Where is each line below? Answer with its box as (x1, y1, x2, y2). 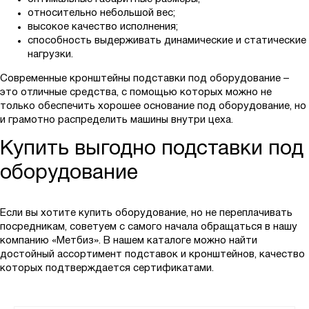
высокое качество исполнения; (28, 22, 178, 32)
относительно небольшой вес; (28, 8, 175, 19)
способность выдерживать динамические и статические (28, 36, 306, 46)
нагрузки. (28, 50, 73, 60)
